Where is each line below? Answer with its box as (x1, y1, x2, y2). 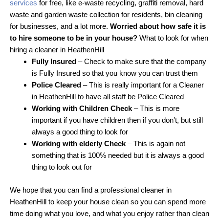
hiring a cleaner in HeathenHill (10, 45, 104, 54)
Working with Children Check (32, 104, 132, 113)
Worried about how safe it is (110, 22, 206, 31)
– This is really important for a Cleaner (81, 81, 204, 89)
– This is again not (126, 139, 185, 148)
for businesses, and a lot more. (10, 22, 110, 31)
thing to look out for (32, 163, 92, 172)
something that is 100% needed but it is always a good (32, 151, 204, 160)
